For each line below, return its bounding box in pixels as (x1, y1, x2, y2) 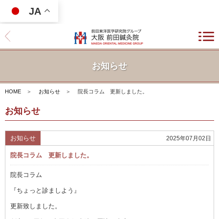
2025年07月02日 (166, 134, 211, 142)
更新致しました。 (10, 202, 61, 210)
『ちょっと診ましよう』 (10, 186, 80, 194)
